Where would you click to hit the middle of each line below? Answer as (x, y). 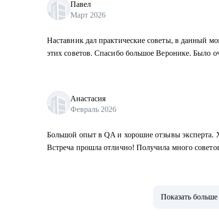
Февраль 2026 (93, 109)
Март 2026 (88, 15)
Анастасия (88, 98)
